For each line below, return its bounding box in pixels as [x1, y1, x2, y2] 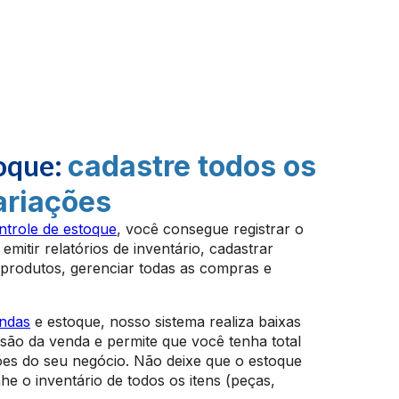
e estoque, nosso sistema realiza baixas [30, 313, 301, 330]
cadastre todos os [68, 149, 316, 183]
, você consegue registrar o [117, 220, 304, 238]
